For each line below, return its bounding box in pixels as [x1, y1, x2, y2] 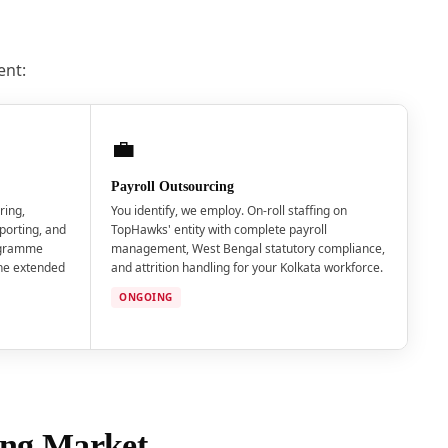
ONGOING [119, 290, 173, 305]
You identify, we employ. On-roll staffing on [111, 202, 348, 220]
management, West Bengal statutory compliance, [111, 240, 386, 258]
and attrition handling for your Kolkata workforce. [111, 259, 384, 277]
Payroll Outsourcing [111, 179, 235, 195]
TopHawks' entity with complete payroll [111, 221, 328, 239]
